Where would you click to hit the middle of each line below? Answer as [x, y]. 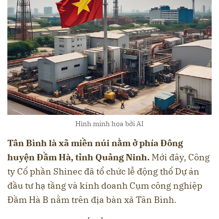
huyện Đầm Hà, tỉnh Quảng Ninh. [78, 157]
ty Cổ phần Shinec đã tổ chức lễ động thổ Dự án [103, 172]
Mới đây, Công [180, 157]
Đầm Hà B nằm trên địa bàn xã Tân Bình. [92, 200]
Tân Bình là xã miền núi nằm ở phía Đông [95, 143]
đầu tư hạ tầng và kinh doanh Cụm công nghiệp [105, 186]
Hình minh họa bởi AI [109, 124]
